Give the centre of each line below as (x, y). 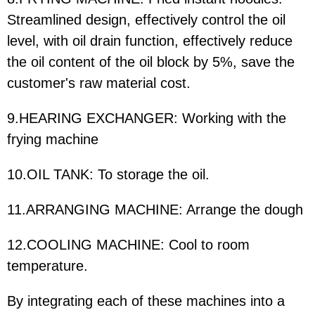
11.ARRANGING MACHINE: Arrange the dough (155, 209)
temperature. (47, 265)
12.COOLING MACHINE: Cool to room (128, 244)
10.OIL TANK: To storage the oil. (108, 174)
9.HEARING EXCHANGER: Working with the (147, 118)
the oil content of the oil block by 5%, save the (151, 62)
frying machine (53, 139)
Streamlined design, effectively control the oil (146, 19)
